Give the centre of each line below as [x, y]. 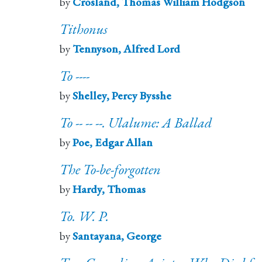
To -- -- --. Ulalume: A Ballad [136, 123]
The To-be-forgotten [110, 170]
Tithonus [84, 29]
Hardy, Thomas [109, 189]
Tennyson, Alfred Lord [126, 49]
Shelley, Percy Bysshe [122, 96]
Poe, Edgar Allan [113, 143]
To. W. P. [84, 216]
